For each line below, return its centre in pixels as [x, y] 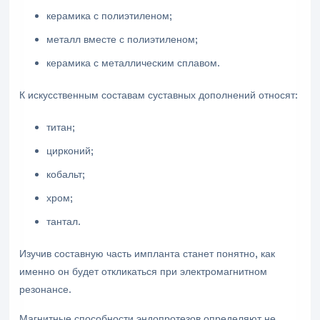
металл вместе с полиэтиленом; [122, 39]
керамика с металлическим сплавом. [134, 63]
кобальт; [66, 174]
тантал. [64, 221]
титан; [61, 127]
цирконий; [70, 151]
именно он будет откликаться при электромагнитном [143, 271]
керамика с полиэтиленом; [110, 16]
